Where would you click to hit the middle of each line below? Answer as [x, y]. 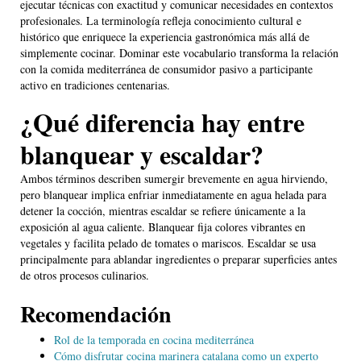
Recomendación [96, 314]
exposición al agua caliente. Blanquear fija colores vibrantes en [163, 227]
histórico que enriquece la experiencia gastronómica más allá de [165, 37]
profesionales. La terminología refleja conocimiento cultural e [161, 21]
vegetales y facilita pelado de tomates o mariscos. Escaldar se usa [168, 243]
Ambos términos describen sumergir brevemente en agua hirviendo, [174, 179]
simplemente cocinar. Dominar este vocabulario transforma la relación [179, 53]
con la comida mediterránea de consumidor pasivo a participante [166, 69]
